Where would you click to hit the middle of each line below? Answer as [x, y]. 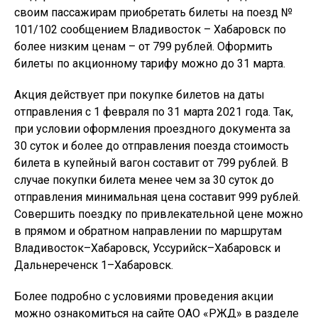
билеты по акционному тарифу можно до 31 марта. [150, 64]
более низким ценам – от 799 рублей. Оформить [143, 47]
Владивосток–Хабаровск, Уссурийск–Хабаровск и [147, 248]
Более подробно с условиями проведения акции [144, 297]
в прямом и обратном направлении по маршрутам [148, 231]
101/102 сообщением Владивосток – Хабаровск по [150, 30]
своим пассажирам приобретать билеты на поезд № [153, 13]
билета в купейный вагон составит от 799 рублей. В [151, 163]
